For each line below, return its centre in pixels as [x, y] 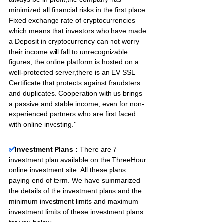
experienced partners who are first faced [73, 114]
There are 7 [99, 149]
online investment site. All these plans [68, 170]
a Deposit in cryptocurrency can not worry [75, 41]
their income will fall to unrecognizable [69, 52]
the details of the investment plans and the [76, 191]
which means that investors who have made [79, 31]
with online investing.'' [43, 124]
